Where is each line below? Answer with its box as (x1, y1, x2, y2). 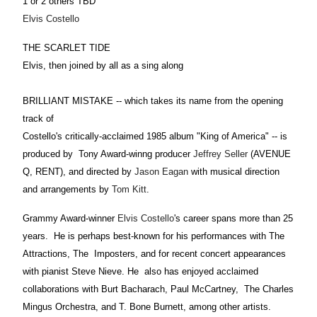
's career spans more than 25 (174, 212, 293, 224)
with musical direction (188, 166, 279, 177)
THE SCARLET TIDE (23, 42, 110, 53)
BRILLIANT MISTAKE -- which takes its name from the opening (23, 95, 283, 106)
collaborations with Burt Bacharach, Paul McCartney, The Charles (23, 283, 294, 294)
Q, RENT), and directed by (23, 166, 134, 177)
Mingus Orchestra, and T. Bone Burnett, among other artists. (23, 301, 271, 312)
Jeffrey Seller (193, 148, 248, 159)
